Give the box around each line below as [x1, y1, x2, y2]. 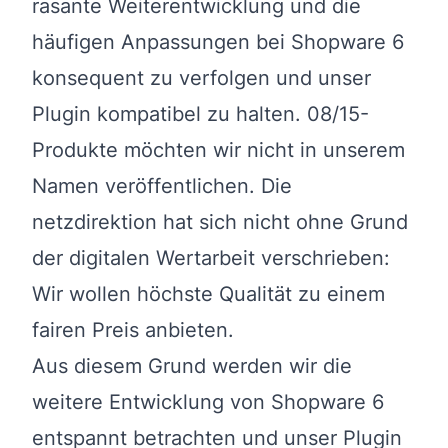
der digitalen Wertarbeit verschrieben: [32, 245, 390, 270]
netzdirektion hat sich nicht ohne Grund [32, 209, 408, 234]
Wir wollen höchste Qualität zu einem [32, 281, 385, 306]
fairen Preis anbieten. [32, 317, 234, 342]
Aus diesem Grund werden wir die [32, 353, 352, 378]
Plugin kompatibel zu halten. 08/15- [32, 101, 369, 126]
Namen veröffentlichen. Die [32, 173, 292, 198]
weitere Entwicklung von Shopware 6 [32, 389, 384, 414]
